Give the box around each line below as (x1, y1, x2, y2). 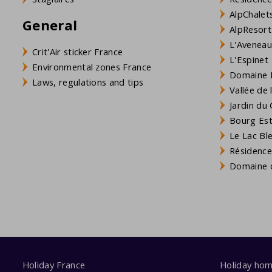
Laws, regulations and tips (32, 76, 144, 89)
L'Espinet (229, 53, 268, 66)
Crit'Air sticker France (32, 46, 123, 58)
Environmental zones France (32, 61, 152, 73)
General (22, 16, 78, 35)
